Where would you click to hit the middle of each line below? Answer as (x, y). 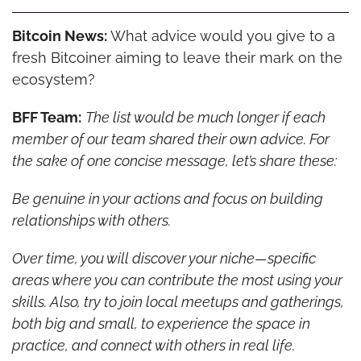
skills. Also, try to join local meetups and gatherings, (178, 301)
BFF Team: (46, 117)
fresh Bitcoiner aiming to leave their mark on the (177, 57)
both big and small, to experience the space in (161, 323)
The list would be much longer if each (205, 117)
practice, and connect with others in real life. (153, 345)
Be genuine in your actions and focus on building (167, 198)
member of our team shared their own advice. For (170, 139)
